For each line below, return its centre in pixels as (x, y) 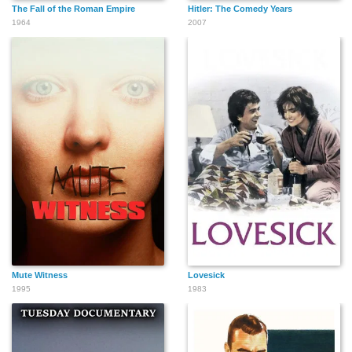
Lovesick (206, 275)
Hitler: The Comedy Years (240, 9)
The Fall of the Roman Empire (73, 9)
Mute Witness (40, 275)
